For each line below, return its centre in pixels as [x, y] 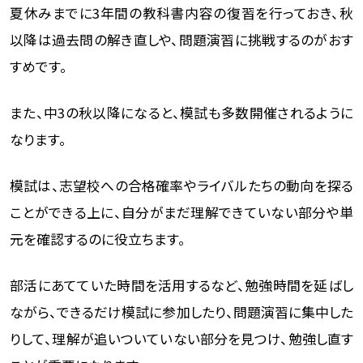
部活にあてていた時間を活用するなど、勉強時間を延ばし [181, 285]
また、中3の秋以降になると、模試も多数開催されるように [181, 112]
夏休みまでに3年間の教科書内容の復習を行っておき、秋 [181, 13]
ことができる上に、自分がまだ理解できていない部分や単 [181, 212]
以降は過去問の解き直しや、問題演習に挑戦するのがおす [181, 39]
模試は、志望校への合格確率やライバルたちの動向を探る [181, 185]
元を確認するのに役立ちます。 [97, 239]
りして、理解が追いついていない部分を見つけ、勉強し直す [181, 338]
